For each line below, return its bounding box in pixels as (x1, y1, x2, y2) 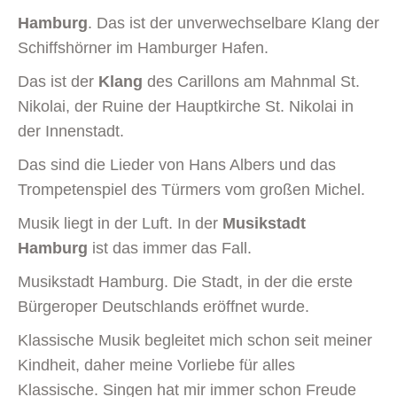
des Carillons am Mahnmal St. (143, 72, 360, 90)
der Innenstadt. (18, 121, 124, 140)
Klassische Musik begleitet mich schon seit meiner (18, 331, 372, 349)
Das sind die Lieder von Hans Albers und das (18, 155, 336, 174)
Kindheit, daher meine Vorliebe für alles (18, 355, 295, 374)
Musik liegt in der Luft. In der (18, 214, 222, 232)
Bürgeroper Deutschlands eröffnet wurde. (18, 297, 309, 315)
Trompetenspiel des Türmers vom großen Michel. (18, 180, 365, 198)
